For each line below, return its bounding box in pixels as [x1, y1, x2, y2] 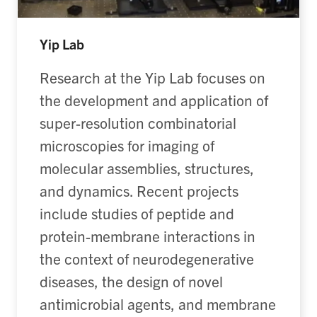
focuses [197, 68, 246, 87]
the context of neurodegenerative [40, 249, 254, 268]
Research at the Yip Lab [40, 68, 197, 87]
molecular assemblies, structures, [40, 158, 254, 178]
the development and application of [40, 91, 268, 110]
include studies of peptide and [40, 204, 234, 223]
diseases [40, 272, 94, 291]
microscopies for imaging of [40, 136, 214, 155]
